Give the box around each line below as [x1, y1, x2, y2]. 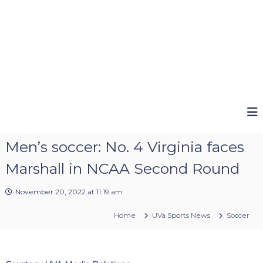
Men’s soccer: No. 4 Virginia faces [5, 137, 244, 156]
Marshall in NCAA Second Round [5, 159, 240, 177]
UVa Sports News [152, 210, 211, 220]
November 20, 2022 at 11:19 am [15, 187, 123, 196]
